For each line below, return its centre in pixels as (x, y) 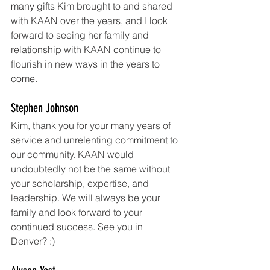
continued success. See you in (78, 227)
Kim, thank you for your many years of (92, 126)
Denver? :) (33, 241)
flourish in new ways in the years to (86, 64)
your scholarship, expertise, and (81, 184)
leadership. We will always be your (87, 198)
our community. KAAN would (74, 155)
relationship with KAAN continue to (87, 50)
